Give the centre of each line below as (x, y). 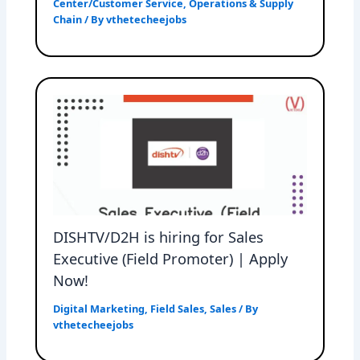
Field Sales (178, 309)
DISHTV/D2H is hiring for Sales (159, 237)
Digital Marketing (99, 309)
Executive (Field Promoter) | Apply (171, 259)
